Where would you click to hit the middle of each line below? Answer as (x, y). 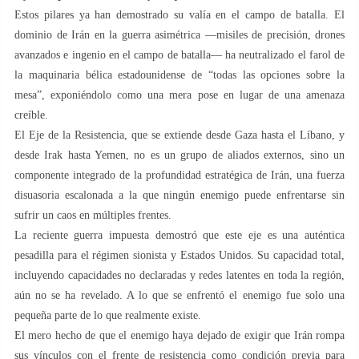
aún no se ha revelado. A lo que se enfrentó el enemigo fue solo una (179, 295)
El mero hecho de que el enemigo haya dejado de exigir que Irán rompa (179, 335)
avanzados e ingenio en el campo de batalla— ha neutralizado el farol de (179, 54)
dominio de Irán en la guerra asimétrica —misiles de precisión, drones (179, 34)
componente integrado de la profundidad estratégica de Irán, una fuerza (179, 175)
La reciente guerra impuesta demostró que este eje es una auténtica (179, 235)
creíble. (31, 115)
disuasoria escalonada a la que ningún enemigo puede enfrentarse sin (179, 195)
